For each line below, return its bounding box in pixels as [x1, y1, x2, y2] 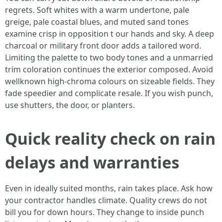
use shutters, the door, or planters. [5, 100, 135, 111]
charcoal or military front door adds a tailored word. [5, 40, 201, 51]
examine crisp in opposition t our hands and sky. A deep [5, 28, 214, 39]
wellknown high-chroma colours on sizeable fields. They [5, 76, 215, 87]
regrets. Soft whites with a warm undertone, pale [5, 4, 189, 15]
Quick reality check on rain [5, 128, 216, 149]
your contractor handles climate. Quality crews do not [5, 195, 207, 206]
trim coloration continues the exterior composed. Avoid [5, 64, 213, 75]
